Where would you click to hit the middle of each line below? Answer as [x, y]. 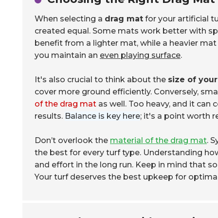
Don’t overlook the [72, 140]
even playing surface [140, 55]
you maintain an [67, 55]
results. [50, 116]
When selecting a [70, 19]
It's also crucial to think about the [101, 80]
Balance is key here [102, 116]
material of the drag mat [158, 140]
